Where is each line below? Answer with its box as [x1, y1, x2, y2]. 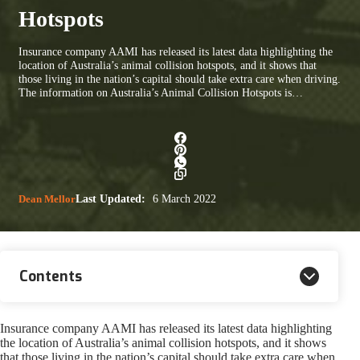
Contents [19, 266, 82, 286]
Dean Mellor [18, 192, 76, 205]
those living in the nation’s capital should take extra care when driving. [18, 72, 341, 85]
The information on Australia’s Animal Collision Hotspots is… [18, 85, 303, 99]
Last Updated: [76, 192, 145, 205]
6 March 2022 [149, 192, 216, 205]
